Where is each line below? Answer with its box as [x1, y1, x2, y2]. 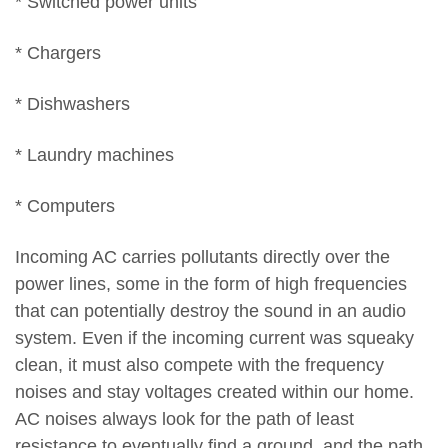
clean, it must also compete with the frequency [15, 354, 384, 375]
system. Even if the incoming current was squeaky [15, 327, 414, 348]
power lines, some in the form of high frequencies [15, 273, 407, 294]
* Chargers [15, 42, 101, 63]
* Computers [15, 195, 115, 216]
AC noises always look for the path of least [15, 408, 354, 429]
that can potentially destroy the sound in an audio [15, 300, 406, 321]
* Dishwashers [15, 93, 130, 114]
